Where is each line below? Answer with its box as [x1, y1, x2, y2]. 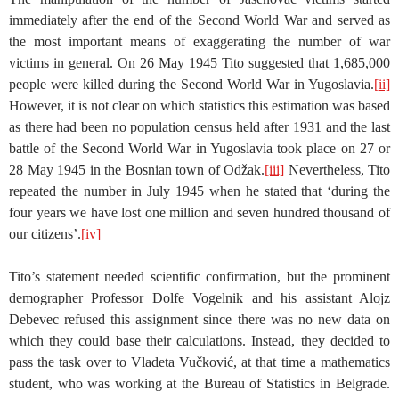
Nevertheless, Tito [284, 161, 390, 177]
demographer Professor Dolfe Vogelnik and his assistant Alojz [9, 289, 390, 305]
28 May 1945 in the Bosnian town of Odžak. [9, 161, 265, 177]
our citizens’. [9, 225, 81, 241]
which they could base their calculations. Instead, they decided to [9, 332, 390, 348]
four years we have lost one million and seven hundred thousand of [9, 204, 390, 220]
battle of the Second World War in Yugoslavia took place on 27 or [9, 140, 390, 156]
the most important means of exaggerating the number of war [9, 33, 390, 49]
